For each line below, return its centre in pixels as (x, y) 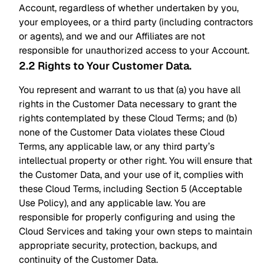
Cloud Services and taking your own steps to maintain (136, 231)
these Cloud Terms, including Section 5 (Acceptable (131, 189)
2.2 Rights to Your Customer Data (104, 66)
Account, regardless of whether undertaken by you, (129, 8)
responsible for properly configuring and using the (127, 217)
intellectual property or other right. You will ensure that (136, 161)
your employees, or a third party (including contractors (136, 22)
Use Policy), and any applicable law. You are (112, 203)
